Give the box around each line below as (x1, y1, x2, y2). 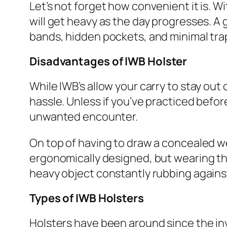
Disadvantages (29, 54, 112, 69)
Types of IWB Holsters (29, 191, 144, 206)
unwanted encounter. (29, 109, 138, 125)
